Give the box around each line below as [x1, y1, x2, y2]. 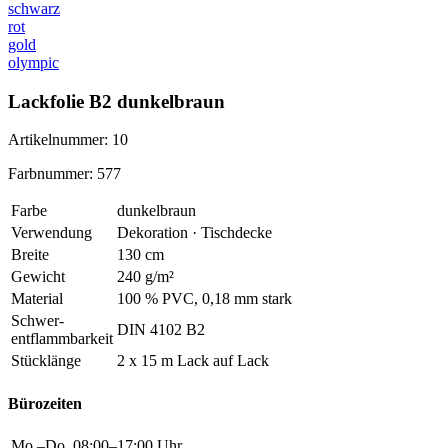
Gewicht [11, 268, 65, 286]
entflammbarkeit [11, 330, 113, 348]
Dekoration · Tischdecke [117, 224, 272, 242]
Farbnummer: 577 [8, 165, 121, 183]
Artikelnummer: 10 [8, 131, 128, 149]
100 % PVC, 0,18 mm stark [117, 290, 292, 308]
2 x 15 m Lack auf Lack [117, 352, 269, 370]
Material [11, 290, 63, 308]
